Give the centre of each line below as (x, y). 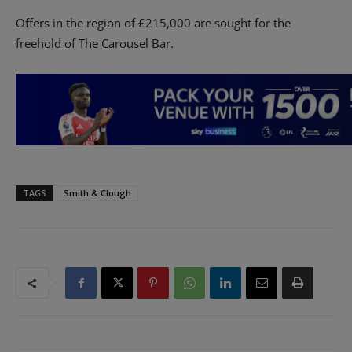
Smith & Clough (97, 193)
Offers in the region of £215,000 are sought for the (153, 23)
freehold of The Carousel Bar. (95, 44)
